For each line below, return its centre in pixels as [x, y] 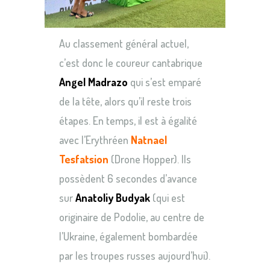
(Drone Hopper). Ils [150, 159]
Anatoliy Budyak [113, 197]
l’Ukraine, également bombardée [128, 236]
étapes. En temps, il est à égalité [128, 120]
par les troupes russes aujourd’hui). [135, 255]
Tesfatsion [84, 159]
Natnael [149, 140]
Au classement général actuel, [124, 43]
